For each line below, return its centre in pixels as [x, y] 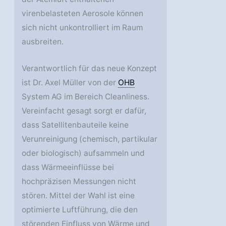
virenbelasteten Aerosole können [83, 13]
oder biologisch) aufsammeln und [83, 153]
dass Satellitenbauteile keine [75, 125]
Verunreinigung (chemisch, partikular [90, 139]
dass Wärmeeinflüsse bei [68, 167]
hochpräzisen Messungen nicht [79, 181]
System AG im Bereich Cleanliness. [86, 96]
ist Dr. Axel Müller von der [70, 82]
